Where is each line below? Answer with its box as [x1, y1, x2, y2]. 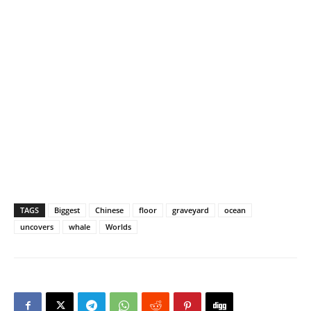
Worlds [106, 221, 131, 232]
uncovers [20, 221, 53, 232]
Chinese [95, 204, 124, 215]
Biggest [54, 204, 80, 215]
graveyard [172, 204, 209, 215]
